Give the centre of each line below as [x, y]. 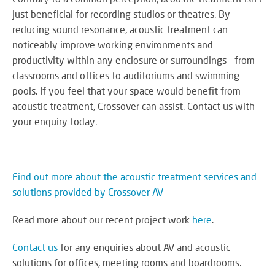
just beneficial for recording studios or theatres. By [121, 14]
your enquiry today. [56, 121]
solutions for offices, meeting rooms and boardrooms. [127, 262]
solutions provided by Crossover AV [88, 192]
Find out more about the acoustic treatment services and [134, 176]
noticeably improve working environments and [113, 44]
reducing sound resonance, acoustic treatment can [120, 29]
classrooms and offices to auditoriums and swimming [126, 75]
